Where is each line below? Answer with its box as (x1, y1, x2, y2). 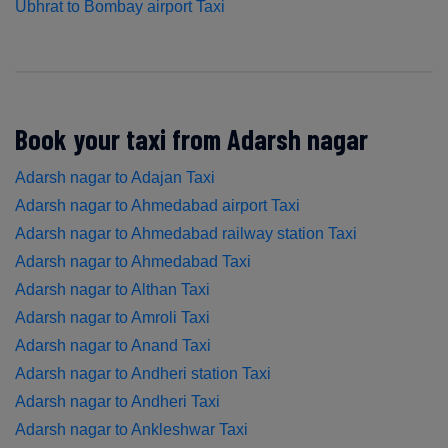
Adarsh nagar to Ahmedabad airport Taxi (15, 196, 300, 214)
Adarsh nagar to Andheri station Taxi (15, 364, 271, 382)
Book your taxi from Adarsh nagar (15, 121, 368, 156)
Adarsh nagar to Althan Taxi (15, 280, 210, 298)
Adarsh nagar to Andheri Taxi (15, 392, 220, 410)
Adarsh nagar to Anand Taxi (15, 336, 211, 354)
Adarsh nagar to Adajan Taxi (15, 168, 215, 186)
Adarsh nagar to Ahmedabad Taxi (15, 252, 251, 270)
